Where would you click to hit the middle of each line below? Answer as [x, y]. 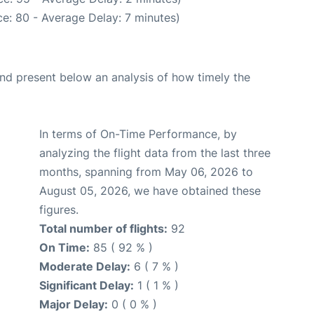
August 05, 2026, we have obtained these [150, 190]
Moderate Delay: [85, 266]
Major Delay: [74, 304]
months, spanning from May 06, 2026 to [146, 171]
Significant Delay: [87, 285]
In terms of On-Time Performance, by [138, 134]
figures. [59, 209]
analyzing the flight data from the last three [155, 152]
